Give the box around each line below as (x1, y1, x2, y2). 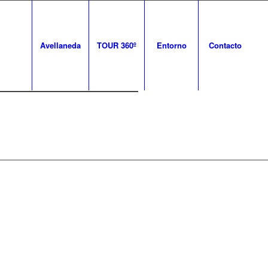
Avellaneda (40, 39, 81, 51)
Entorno (156, 39, 187, 51)
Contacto (209, 39, 242, 51)
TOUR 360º (97, 39, 137, 51)
